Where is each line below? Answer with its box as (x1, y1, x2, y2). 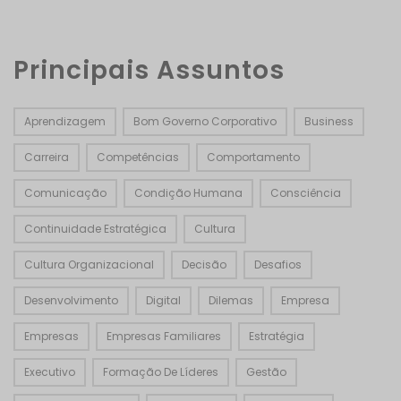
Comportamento (207, 149, 300, 166)
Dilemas (209, 293, 253, 309)
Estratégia (249, 328, 304, 345)
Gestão (246, 364, 286, 380)
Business (304, 114, 354, 130)
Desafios (254, 257, 302, 273)
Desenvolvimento (24, 293, 118, 309)
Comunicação (24, 185, 107, 201)
